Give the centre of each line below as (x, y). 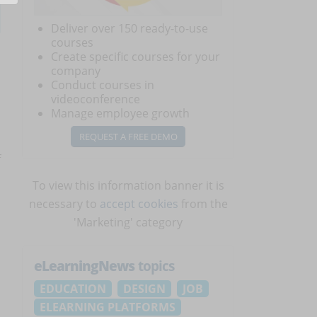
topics (154, 266)
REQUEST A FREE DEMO (128, 136)
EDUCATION (73, 289)
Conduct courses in (103, 85)
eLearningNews (85, 266)
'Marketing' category (128, 223)
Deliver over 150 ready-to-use (129, 28)
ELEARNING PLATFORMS (108, 307)
